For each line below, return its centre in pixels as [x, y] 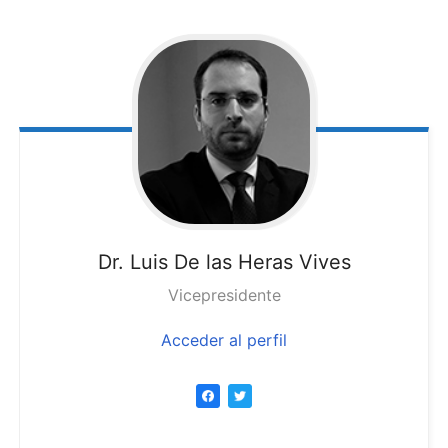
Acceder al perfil [224, 339]
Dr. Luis [132, 261]
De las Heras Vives [262, 261]
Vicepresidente [224, 294]
